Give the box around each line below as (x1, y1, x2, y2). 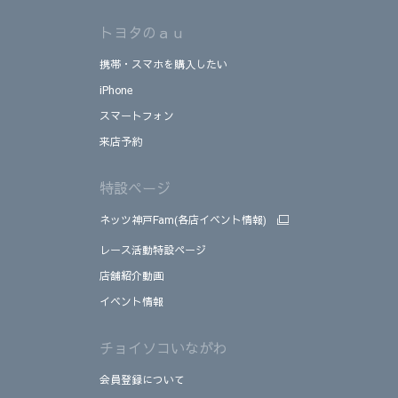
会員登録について (99, 372, 185, 387)
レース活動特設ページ (99, 243, 206, 258)
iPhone (99, 83, 132, 98)
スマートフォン (99, 108, 174, 123)
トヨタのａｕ (99, 22, 185, 43)
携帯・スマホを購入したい (99, 57, 227, 72)
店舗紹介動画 (99, 268, 163, 283)
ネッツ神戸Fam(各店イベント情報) (99, 212, 267, 227)
